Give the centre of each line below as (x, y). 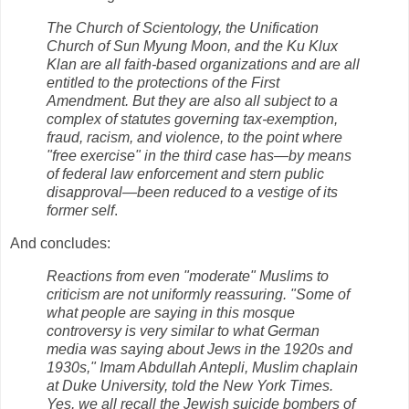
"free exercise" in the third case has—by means (199, 156)
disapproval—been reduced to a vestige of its (192, 193)
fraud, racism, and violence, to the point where (194, 138)
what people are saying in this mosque (171, 312)
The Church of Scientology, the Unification (183, 28)
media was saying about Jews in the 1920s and (199, 349)
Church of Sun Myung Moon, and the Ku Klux (192, 47)
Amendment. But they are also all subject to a (192, 101)
